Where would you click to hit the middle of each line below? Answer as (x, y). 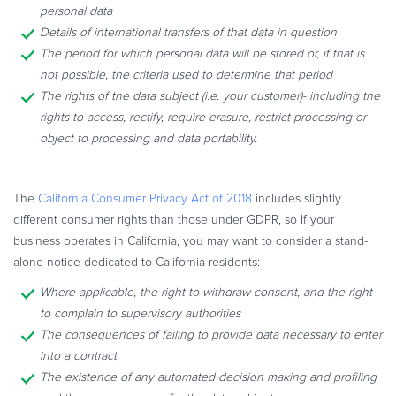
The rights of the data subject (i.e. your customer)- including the (210, 96)
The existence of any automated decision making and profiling (208, 377)
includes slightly (297, 198)
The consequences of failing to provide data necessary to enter (211, 335)
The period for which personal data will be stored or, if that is (202, 53)
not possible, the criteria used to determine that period (186, 75)
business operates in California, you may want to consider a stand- (190, 241)
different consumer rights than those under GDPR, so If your (174, 220)
